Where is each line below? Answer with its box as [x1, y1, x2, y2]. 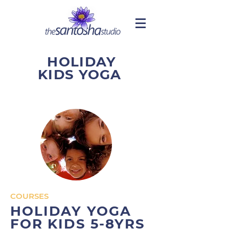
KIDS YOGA [38, 66, 126, 83]
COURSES [10, 191, 49, 201]
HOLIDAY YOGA [10, 203, 131, 219]
